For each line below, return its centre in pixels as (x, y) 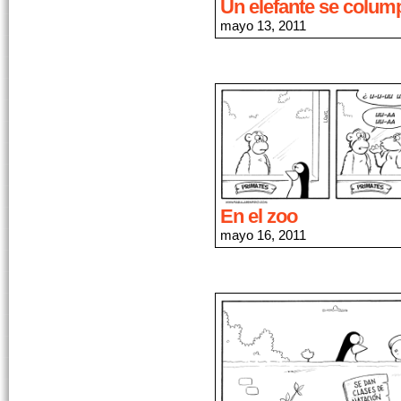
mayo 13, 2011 (263, 26)
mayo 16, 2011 (263, 235)
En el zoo (259, 216)
